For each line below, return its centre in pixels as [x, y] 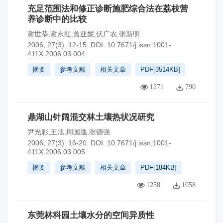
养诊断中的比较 [57, 19]
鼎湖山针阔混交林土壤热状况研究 [91, 117]
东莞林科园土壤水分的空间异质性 [91, 215]
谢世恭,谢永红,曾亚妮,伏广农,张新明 [84, 34]
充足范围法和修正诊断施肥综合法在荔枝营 [108, 9]
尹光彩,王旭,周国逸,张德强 [69, 132]
